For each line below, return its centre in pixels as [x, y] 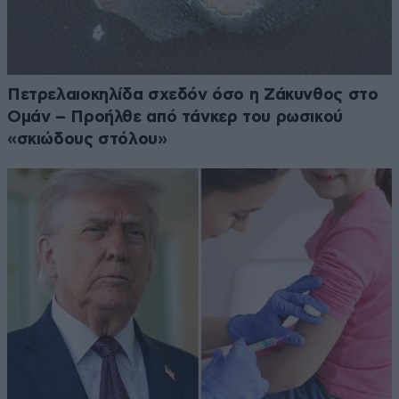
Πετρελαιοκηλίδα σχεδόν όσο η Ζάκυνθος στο [193, 95]
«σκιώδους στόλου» [87, 140]
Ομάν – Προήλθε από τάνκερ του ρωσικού [175, 118]
